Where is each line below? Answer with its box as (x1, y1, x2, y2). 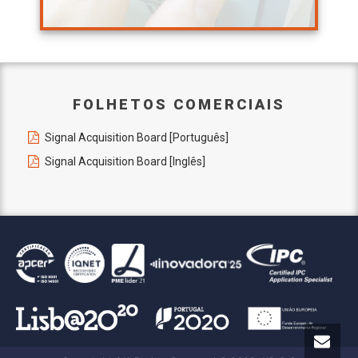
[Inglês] (167, 154, 205, 168)
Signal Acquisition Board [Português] (45, 130, 229, 144)
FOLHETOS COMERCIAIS (73, 95, 285, 113)
